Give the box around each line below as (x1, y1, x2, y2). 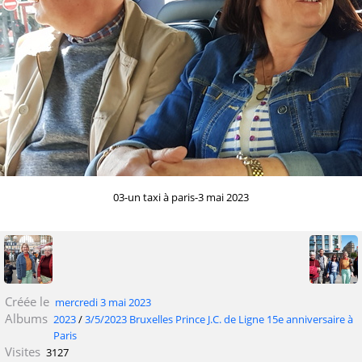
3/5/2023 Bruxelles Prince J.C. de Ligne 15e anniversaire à (85, 311, 353, 326)
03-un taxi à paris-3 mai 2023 (113, 189, 249, 204)
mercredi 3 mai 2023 (55, 294, 151, 309)
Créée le (4, 293, 49, 309)
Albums (4, 309, 48, 326)
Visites (4, 343, 40, 360)
